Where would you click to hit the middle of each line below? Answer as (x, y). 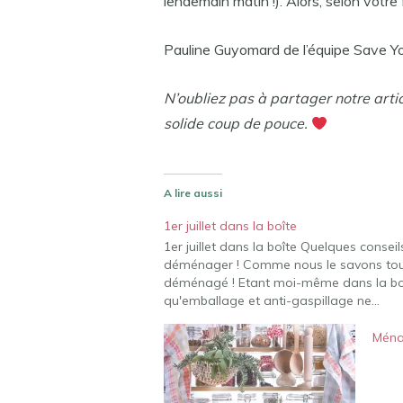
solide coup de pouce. (237, 123)
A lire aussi (193, 193)
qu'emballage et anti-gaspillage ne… (271, 300)
